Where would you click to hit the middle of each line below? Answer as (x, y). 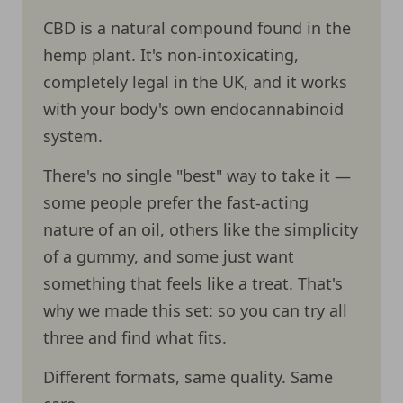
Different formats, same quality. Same (188, 377)
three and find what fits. (134, 338)
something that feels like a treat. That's (193, 284)
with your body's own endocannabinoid (193, 108)
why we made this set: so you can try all (195, 311)
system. (72, 135)
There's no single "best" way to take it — (197, 176)
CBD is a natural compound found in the (197, 27)
